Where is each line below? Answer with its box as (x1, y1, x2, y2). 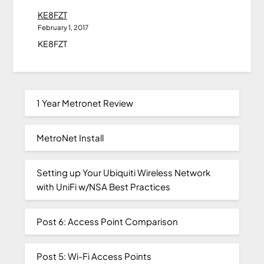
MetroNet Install (37, 132, 104, 144)
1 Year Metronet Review (37, 97, 134, 109)
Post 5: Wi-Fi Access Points (37, 250, 152, 262)
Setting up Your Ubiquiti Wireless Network (37, 167, 211, 179)
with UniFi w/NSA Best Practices (37, 181, 171, 193)
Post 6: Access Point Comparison (37, 216, 179, 227)
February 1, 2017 (37, 22, 88, 32)
